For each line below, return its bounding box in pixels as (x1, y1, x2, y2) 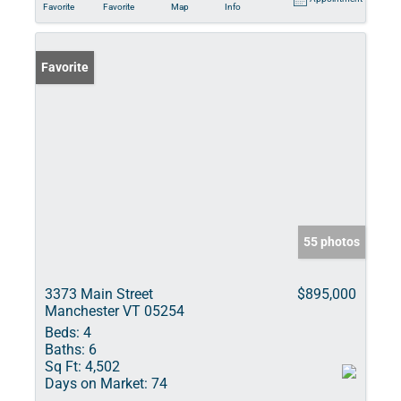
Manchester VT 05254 (45, 303, 184, 320)
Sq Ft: (45, 358, 81, 375)
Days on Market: (45, 375, 148, 392)
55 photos (303, 235, 360, 249)
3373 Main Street (45, 286, 153, 303)
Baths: (45, 341, 85, 358)
